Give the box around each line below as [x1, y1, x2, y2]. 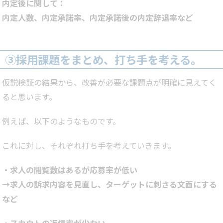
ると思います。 [2, 91, 57, 103]
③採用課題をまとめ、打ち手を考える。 [5, 51, 202, 68]
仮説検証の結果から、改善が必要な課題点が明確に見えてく [2, 76, 217, 89]
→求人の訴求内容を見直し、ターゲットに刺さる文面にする [2, 178, 217, 191]
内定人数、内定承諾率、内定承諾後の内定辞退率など [2, 11, 193, 24]
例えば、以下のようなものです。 [2, 115, 120, 127]
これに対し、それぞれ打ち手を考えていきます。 [2, 139, 176, 152]
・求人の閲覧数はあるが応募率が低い [2, 164, 137, 176]
